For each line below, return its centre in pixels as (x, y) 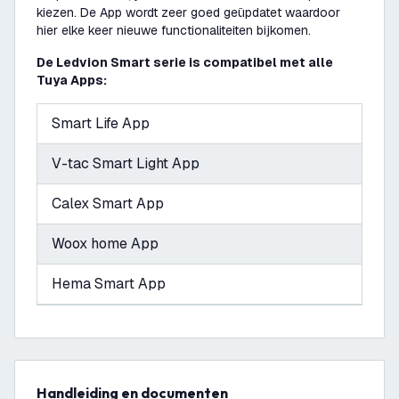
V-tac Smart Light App (126, 163)
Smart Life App (101, 123)
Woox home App (105, 244)
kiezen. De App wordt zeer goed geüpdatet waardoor (188, 12)
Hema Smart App (109, 284)
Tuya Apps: (72, 80)
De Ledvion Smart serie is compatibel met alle (185, 62)
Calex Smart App (108, 204)
